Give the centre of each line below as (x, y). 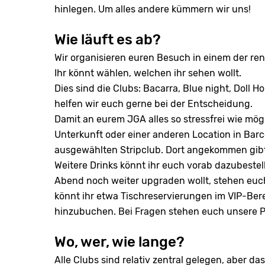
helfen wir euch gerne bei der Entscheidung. (153, 104)
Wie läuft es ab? (108, 40)
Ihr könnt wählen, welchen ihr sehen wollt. (148, 73)
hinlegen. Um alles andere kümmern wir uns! (153, 9)
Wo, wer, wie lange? (119, 242)
